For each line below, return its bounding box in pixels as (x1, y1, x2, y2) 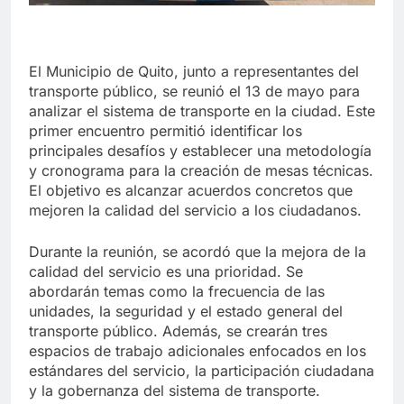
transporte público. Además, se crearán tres (29, 322, 327, 341)
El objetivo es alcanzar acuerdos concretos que (29, 181, 353, 200)
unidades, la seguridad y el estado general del (29, 302, 343, 321)
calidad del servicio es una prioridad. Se (29, 262, 303, 281)
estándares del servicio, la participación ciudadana (29, 362, 374, 381)
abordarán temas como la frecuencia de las (29, 282, 325, 301)
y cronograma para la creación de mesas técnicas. (29, 161, 373, 180)
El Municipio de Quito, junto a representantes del (29, 62, 359, 81)
